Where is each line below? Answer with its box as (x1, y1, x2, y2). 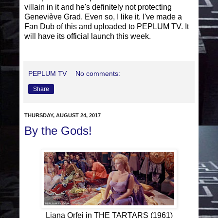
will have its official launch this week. (24, 32, 151, 40)
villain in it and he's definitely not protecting (24, 2, 172, 11)
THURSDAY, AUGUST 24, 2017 (24, 112, 101, 119)
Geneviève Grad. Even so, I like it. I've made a (24, 12, 182, 21)
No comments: (75, 69, 121, 77)
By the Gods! (24, 124, 92, 137)
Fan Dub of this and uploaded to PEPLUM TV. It (24, 22, 189, 31)
